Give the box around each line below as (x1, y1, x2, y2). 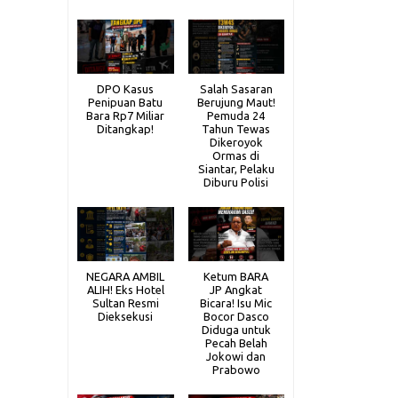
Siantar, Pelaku (197, 163, 275, 175)
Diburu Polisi (203, 176, 269, 188)
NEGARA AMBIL (86, 270, 165, 283)
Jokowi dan (206, 350, 267, 363)
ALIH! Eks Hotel (86, 283, 164, 297)
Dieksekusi (98, 310, 154, 323)
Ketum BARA (203, 270, 269, 283)
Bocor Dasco (203, 310, 269, 323)
